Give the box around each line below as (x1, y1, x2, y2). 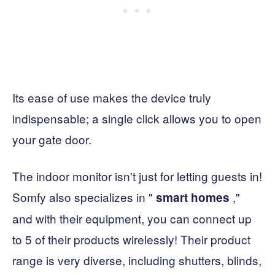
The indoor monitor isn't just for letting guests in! (12, 168, 262, 185)
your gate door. (12, 131, 91, 148)
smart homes (156, 189, 230, 206)
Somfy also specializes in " (12, 188, 156, 206)
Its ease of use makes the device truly (12, 89, 211, 106)
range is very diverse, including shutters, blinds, (12, 252, 261, 269)
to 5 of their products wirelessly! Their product (12, 231, 250, 248)
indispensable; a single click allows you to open (12, 110, 261, 127)
